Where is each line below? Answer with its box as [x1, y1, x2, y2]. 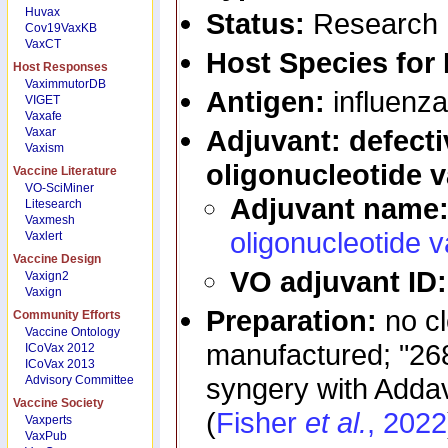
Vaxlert [25, 229, 62, 243]
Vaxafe [25, 109, 62, 123]
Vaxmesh [25, 213, 75, 227]
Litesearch [25, 197, 82, 211]
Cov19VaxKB [25, 21, 97, 35]
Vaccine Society [13, 396, 104, 410]
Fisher [216, 406, 305, 439]
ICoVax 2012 [25, 341, 95, 355]
